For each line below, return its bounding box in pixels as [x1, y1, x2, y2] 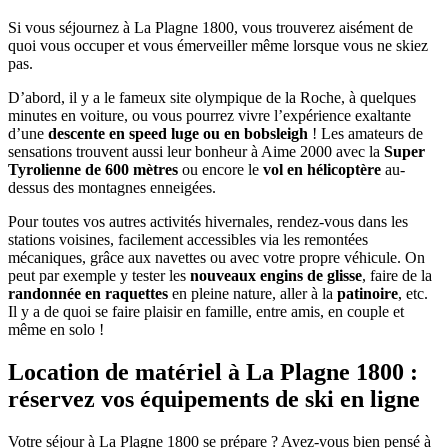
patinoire [337, 284, 398, 302]
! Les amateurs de [308, 124, 423, 142]
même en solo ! [8, 320, 104, 338]
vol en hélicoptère [263, 160, 381, 178]
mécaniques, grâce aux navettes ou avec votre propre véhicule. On [8, 248, 425, 266]
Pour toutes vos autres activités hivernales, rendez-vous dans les [8, 212, 408, 230]
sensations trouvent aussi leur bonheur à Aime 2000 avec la [8, 142, 384, 160]
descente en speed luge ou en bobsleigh [48, 124, 308, 142]
